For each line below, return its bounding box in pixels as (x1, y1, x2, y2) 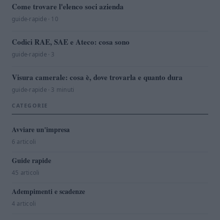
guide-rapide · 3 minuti (12, 85, 75, 93)
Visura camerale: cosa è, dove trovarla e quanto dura (12, 71, 183, 82)
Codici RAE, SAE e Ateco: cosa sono (12, 36, 130, 47)
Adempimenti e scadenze (12, 186, 85, 196)
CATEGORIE (12, 101, 48, 109)
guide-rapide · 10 (12, 15, 58, 23)
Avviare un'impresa (12, 124, 70, 135)
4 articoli (12, 199, 36, 207)
